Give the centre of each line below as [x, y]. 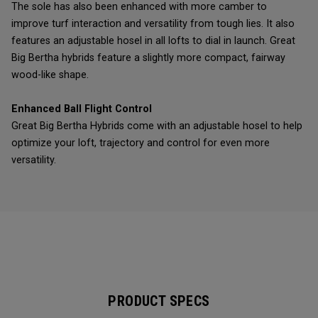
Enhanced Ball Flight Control [82, 109]
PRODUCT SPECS [159, 301]
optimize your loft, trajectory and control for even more [141, 143]
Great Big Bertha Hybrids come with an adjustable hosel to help [157, 126]
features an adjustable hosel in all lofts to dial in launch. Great [153, 41]
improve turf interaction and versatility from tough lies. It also [153, 24]
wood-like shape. [50, 75]
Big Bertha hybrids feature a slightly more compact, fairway [148, 58]
